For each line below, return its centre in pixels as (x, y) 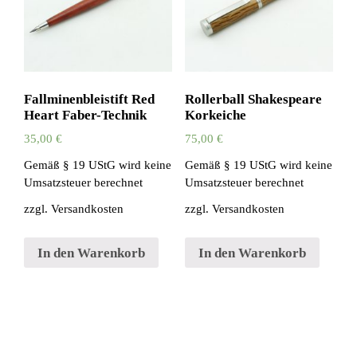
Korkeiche (215, 116)
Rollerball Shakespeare (253, 100)
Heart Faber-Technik (85, 116)
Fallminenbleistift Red (89, 100)
